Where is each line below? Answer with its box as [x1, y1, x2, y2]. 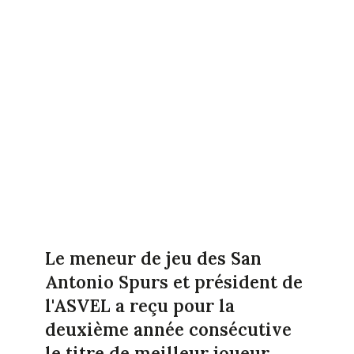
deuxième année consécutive [44, 318, 292, 341]
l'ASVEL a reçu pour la [44, 294, 235, 317]
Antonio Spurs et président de [44, 270, 303, 293]
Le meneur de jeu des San [44, 247, 262, 269]
